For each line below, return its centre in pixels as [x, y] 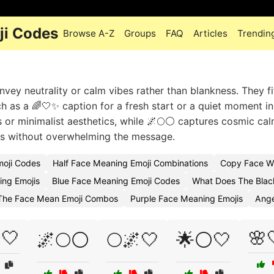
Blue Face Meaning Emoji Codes [116, 181]
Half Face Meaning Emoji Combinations [130, 163]
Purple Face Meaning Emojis [187, 198]
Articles [210, 33]
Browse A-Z [89, 33]
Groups [140, 33]
